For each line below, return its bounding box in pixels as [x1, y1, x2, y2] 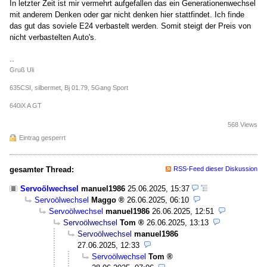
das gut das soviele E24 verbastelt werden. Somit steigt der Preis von [10, 21, 251, 30]
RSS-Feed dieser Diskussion [173, 164, 257, 172]
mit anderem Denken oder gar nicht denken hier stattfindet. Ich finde [10, 10, 244, 19]
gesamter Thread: [10, 164, 74, 174]
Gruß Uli [10, 66, 34, 73]
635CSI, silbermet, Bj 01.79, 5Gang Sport [10, 83, 128, 91]
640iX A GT [10, 101, 42, 109]
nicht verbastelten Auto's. [10, 32, 97, 42]
